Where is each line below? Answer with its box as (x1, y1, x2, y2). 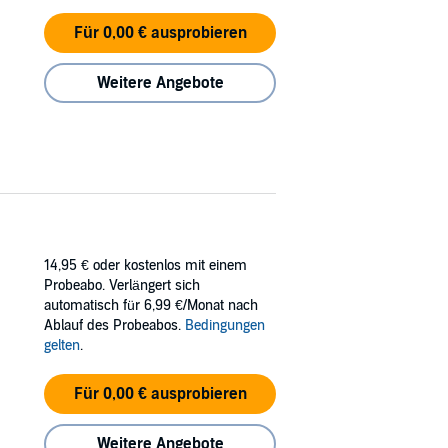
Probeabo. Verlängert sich (44, 276, 200, 294)
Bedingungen (185, 316, 265, 334)
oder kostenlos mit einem (93, 256, 247, 274)
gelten (44, 336, 80, 354)
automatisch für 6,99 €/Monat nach (44, 296, 258, 314)
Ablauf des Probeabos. (44, 316, 185, 334)
